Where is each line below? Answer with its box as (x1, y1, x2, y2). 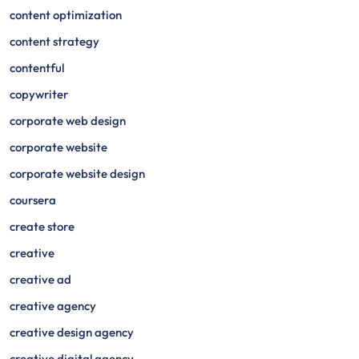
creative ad (10, 272, 71, 287)
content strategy (10, 34, 99, 49)
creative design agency (10, 325, 134, 340)
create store (10, 219, 75, 234)
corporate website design (10, 166, 145, 181)
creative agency (10, 298, 96, 313)
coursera (10, 192, 56, 208)
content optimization (10, 7, 122, 22)
